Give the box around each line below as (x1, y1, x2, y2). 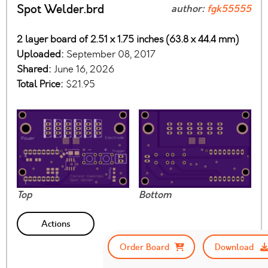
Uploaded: (17, 48, 66, 61)
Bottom (139, 188, 171, 202)
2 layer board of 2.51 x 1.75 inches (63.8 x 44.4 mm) (17, 33, 239, 46)
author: (171, 2, 207, 16)
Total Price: (17, 78, 66, 91)
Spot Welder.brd (17, 2, 104, 18)
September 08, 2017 (66, 48, 156, 61)
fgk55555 (207, 2, 251, 16)
